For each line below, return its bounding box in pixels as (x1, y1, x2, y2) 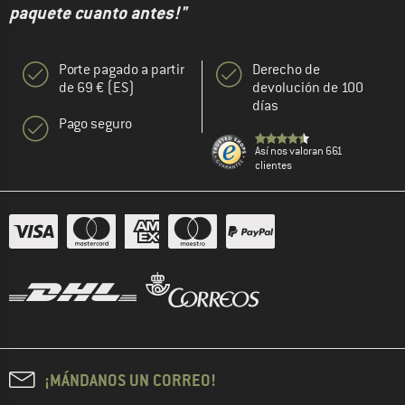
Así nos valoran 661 (255, 143, 343, 158)
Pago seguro (59, 114, 132, 133)
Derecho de (252, 60, 320, 79)
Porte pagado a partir (59, 60, 184, 79)
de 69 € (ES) (59, 78, 135, 97)
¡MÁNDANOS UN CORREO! (44, 369, 216, 391)
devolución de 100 (252, 78, 363, 97)
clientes (255, 157, 292, 173)
